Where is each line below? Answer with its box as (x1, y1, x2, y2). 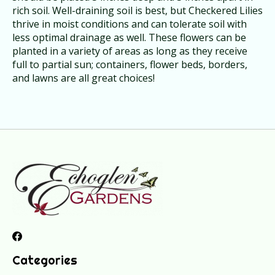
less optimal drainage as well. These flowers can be (12, 31, 246, 45)
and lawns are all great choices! (12, 71, 155, 85)
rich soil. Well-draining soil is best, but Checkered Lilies (12, 4, 263, 18)
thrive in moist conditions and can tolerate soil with (12, 17, 247, 31)
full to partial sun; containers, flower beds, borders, (12, 58, 247, 72)
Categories (12, 253, 77, 268)
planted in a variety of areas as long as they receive (12, 44, 247, 58)
